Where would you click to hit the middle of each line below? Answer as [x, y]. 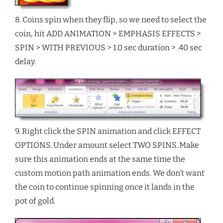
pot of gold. [35, 201]
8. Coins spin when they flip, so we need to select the [111, 19]
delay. [25, 61]
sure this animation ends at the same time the [100, 159]
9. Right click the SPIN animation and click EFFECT [108, 131]
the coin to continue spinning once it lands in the [105, 187]
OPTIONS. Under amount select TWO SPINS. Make [107, 145]
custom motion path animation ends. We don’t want [110, 173]
